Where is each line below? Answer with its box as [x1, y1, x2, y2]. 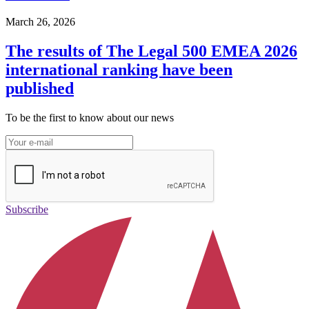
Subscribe [6, 203, 48, 216]
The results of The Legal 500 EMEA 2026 [6, 42, 297, 61]
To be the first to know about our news [6, 112, 174, 124]
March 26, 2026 [6, 16, 75, 28]
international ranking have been [6, 61, 232, 79]
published [6, 79, 74, 98]
